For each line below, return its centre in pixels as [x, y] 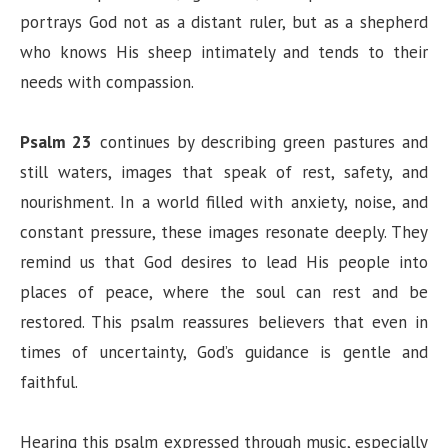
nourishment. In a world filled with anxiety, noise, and [224, 202]
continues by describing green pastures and [260, 142]
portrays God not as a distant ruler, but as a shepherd [224, 22]
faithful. [49, 382]
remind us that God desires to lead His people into [224, 262]
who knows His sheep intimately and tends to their [224, 52]
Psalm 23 [56, 142]
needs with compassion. [107, 82]
